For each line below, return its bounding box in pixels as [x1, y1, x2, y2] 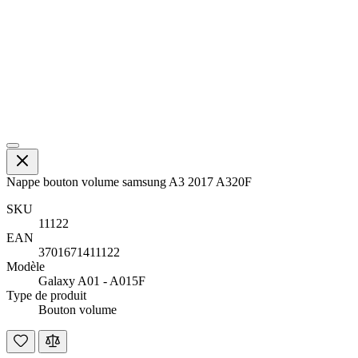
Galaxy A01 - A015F [38, 273, 145, 288]
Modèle [6, 259, 45, 273]
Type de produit [6, 288, 86, 302]
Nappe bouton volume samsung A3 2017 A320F [6, 174, 252, 189]
